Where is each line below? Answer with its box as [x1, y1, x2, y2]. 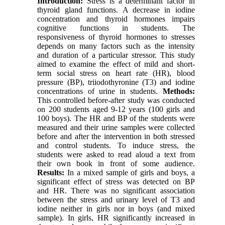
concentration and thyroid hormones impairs [37, 15, 195, 24]
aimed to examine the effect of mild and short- [37, 60, 195, 69]
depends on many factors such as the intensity [37, 42, 195, 51]
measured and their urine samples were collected [37, 123, 195, 132]
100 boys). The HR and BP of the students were [37, 114, 195, 123]
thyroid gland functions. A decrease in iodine [37, 6, 195, 15]
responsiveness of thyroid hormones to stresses [37, 33, 195, 42]
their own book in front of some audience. [37, 159, 195, 168]
